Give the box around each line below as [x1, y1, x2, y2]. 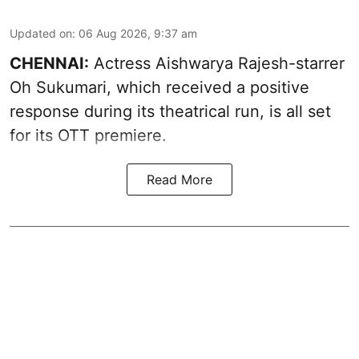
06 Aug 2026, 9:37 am [79, 26, 197, 41]
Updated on [10, 26, 72, 41]
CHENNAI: [10, 54, 89, 74]
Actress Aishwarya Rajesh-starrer [89, 54, 345, 74]
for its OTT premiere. [10, 126, 167, 146]
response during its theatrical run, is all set [10, 102, 331, 122]
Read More [147, 171, 212, 188]
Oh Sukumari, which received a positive [10, 78, 309, 98]
